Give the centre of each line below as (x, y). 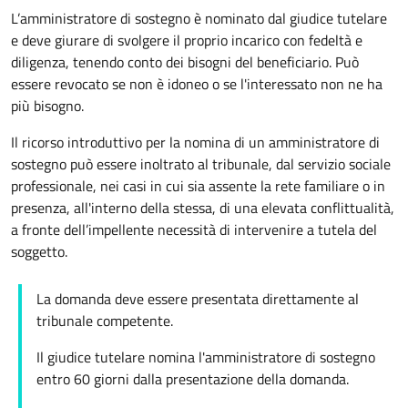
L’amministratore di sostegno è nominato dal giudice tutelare (199, 19)
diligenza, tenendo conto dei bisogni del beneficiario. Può (185, 62)
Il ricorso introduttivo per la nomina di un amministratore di (195, 143)
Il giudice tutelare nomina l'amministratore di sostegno (206, 357)
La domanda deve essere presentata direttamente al (198, 299)
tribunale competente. (105, 321)
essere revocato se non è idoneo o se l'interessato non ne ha (197, 84)
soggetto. (39, 252)
